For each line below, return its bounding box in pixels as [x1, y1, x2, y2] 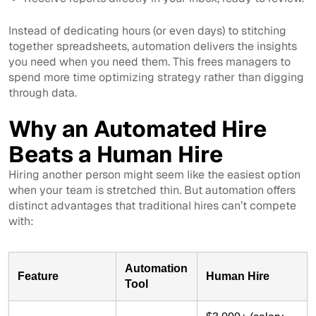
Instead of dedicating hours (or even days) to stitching [8, 23, 286, 39]
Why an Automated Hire [8, 114, 267, 144]
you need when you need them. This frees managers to [8, 54, 291, 70]
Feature [18, 270, 59, 283]
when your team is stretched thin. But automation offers [8, 183, 296, 198]
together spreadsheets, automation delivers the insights [8, 39, 297, 54]
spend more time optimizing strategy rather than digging [8, 70, 304, 85]
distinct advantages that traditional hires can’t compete [8, 198, 296, 214]
